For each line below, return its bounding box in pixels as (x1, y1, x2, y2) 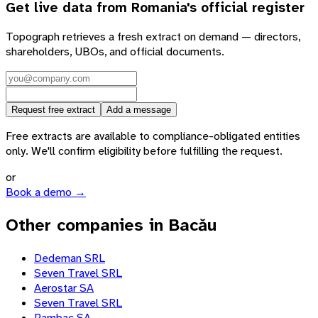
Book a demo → (6, 185, 86, 200)
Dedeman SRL (34, 251, 105, 266)
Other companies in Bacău (6, 214, 216, 237)
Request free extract (11, 104, 95, 116)
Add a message (106, 104, 171, 116)
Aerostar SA (34, 280, 94, 296)
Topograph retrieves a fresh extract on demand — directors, (6, 29, 300, 45)
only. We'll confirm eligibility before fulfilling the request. (6, 143, 283, 159)
